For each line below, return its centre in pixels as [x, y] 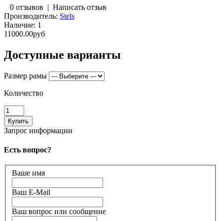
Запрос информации [38, 130]
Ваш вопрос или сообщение [59, 211]
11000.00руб [24, 34]
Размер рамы [25, 75]
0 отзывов [27, 7]
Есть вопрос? [28, 149]
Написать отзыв [80, 7]
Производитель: [31, 16]
